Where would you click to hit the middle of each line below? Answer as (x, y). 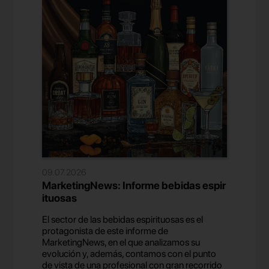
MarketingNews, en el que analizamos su (121, 243)
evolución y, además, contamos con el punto (129, 254)
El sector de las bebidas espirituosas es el (123, 220)
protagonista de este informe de (105, 231)
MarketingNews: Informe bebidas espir (134, 186)
